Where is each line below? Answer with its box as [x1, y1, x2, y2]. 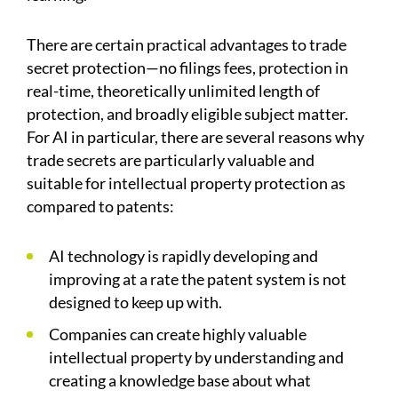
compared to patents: [27, 196, 174, 217]
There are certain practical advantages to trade [27, 35, 346, 55]
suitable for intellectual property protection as [27, 173, 346, 194]
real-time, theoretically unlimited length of [27, 81, 320, 101]
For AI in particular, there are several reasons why [27, 127, 364, 147]
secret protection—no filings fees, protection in [27, 58, 348, 78]
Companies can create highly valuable [49, 324, 306, 345]
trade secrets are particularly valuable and [27, 150, 314, 171]
